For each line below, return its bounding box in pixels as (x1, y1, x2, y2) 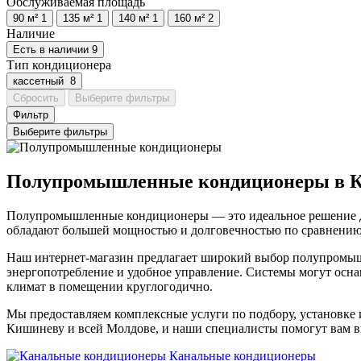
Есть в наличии (13, 43, 89, 56)
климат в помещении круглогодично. (6, 279, 213, 293)
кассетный (13, 74, 67, 87)
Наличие (6, 26, 55, 40)
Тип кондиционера (6, 57, 111, 72)
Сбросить (13, 91, 59, 104)
